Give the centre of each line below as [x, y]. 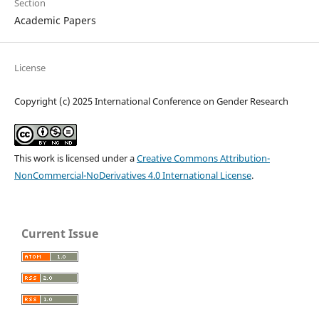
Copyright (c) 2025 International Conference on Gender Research [151, 101]
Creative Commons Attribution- [203, 158]
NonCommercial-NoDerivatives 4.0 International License [132, 175]
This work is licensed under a [75, 158]
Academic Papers [55, 20]
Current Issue [60, 233]
